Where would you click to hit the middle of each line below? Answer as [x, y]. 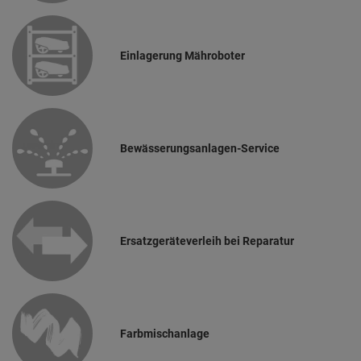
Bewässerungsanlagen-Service [200, 148]
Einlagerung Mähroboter [183, 55]
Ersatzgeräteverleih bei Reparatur [207, 241]
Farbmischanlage [165, 333]
